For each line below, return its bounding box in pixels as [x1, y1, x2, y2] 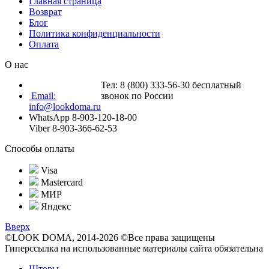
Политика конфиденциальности [29, 28, 160, 39]
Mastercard [38, 177, 83, 188]
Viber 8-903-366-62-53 [29, 123, 117, 134]
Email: [31, 91, 56, 101]
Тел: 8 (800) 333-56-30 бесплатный [101, 80, 241, 91]
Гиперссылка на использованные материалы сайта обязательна [5, 243, 263, 254]
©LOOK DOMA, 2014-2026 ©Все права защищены [5, 232, 215, 243]
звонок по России [101, 91, 174, 101]
